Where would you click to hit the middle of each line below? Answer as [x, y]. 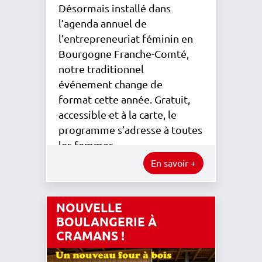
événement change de [111, 84]
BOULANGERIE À [106, 222]
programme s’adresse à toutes [130, 130]
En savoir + [173, 163]
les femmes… [91, 145]
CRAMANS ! [90, 236]
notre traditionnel [101, 69]
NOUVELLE [89, 208]
